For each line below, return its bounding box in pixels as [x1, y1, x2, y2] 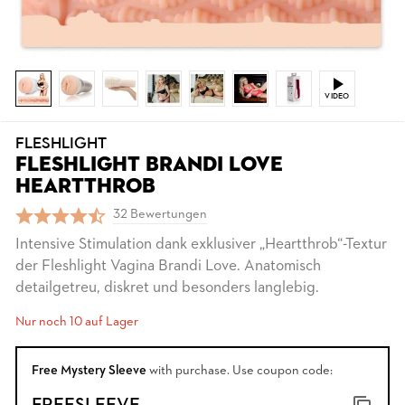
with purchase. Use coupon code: [146, 364, 333, 378]
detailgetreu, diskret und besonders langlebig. [15, 280, 319, 296]
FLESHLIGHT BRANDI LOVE [15, 155, 283, 175]
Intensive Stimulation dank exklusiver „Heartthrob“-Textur [15, 237, 387, 252]
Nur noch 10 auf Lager [15, 316, 138, 329]
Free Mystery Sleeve [32, 364, 146, 378]
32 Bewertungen [113, 208, 207, 221]
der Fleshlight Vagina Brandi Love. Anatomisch [15, 259, 321, 274]
